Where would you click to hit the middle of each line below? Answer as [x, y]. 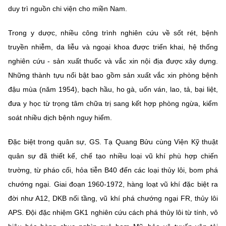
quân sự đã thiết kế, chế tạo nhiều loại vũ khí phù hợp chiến [113, 156]
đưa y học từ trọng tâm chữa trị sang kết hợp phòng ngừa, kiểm [113, 103]
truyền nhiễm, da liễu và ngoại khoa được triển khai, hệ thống [113, 47]
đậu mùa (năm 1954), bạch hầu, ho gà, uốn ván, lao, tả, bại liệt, [113, 89]
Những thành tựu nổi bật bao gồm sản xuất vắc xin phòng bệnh [113, 75]
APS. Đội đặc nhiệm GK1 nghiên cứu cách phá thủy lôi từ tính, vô [113, 212]
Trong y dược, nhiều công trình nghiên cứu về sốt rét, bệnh [113, 33]
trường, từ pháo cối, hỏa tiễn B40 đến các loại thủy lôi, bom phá [113, 170]
